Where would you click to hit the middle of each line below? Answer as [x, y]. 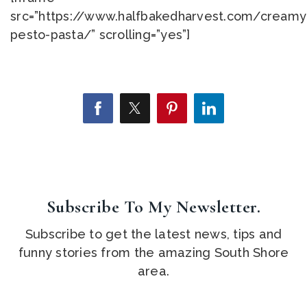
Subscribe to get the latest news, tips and [153, 234]
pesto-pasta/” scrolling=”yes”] [100, 34]
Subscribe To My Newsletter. [153, 206]
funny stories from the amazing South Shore [153, 252]
